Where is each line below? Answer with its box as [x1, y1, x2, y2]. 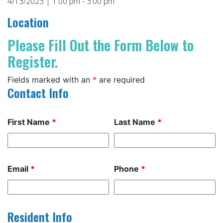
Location [7, 13, 49, 31]
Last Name [114, 117, 158, 127]
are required [97, 75, 145, 85]
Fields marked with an [7, 75, 93, 85]
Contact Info [7, 84, 69, 102]
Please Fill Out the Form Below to [7, 35, 194, 56]
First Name [7, 117, 52, 127]
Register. [7, 51, 58, 72]
